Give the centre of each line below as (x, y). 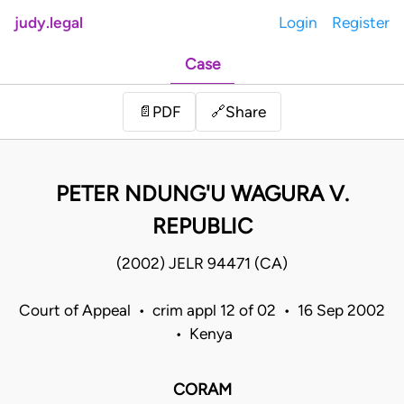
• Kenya (202, 334)
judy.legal (49, 23)
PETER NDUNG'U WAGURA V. (202, 194)
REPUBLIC (202, 226)
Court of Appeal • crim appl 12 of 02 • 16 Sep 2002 (202, 311)
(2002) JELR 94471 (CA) (202, 264)
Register (361, 23)
